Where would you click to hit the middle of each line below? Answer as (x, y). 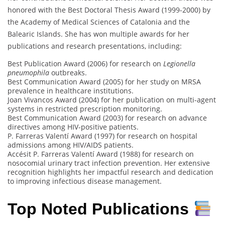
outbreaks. (68, 72)
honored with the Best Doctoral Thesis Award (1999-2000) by (109, 10)
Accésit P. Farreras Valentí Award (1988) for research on (101, 154)
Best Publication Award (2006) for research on (85, 63)
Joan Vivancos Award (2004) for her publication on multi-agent (112, 99)
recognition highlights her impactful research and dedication (110, 172)
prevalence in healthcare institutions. (71, 90)
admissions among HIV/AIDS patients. (71, 145)
